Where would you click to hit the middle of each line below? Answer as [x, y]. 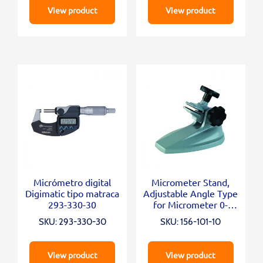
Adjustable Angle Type [191, 193]
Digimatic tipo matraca [73, 193]
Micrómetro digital [73, 182]
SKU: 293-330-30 [72, 222]
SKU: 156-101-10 [191, 222]
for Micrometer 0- [191, 204]
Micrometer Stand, [191, 182]
